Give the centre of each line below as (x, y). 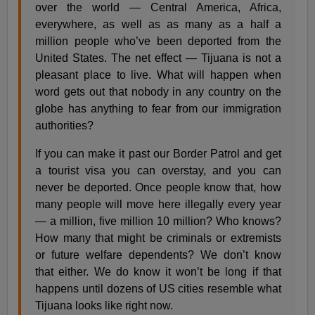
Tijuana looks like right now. (104, 306)
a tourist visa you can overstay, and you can (158, 171)
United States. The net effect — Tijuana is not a (158, 58)
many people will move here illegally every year (158, 205)
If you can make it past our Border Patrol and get (158, 154)
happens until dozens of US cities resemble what (158, 289)
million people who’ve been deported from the (158, 41)
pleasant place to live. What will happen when (158, 75)
